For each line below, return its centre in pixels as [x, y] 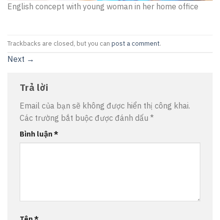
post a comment [136, 43]
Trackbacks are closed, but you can [59, 43]
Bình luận [37, 134]
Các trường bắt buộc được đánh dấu [85, 118]
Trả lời [35, 87]
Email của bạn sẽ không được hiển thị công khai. [105, 105]
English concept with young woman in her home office [103, 7]
